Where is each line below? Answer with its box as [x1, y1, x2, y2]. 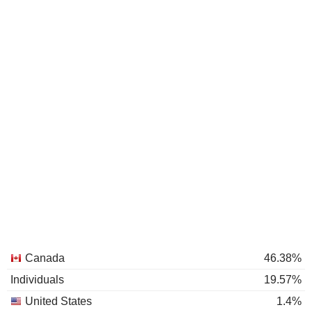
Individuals [10, 274, 64, 286]
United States [25, 295, 92, 307]
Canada [25, 252, 65, 264]
